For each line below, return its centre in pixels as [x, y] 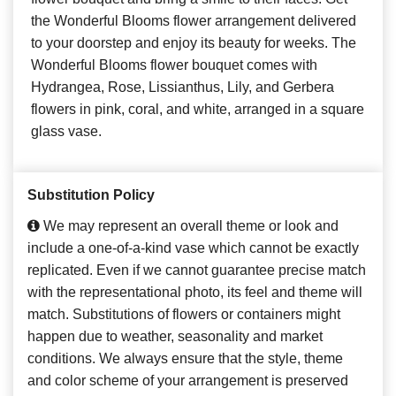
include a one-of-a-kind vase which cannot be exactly [193, 247]
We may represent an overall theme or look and [189, 225]
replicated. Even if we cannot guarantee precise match [197, 270]
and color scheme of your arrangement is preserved [188, 380]
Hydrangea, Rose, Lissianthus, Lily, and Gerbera [183, 87]
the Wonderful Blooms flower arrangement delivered [194, 20]
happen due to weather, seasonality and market [175, 336]
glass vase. [66, 131]
